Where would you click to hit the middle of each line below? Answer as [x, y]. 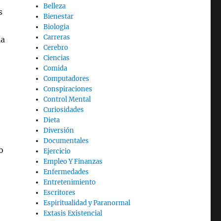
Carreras [57, 37]
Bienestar [59, 17]
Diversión [59, 130]
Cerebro [56, 48]
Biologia [56, 27]
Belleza [55, 6]
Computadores [67, 79]
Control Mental [67, 99]
